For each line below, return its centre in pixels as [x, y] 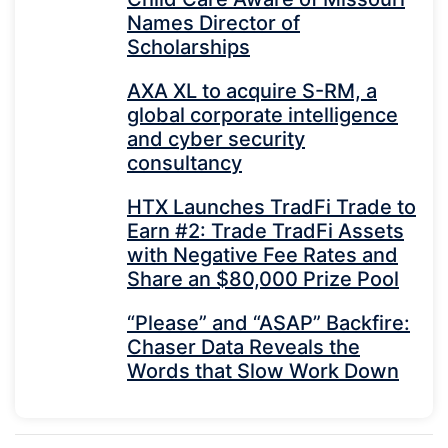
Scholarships [188, 46]
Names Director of [213, 22]
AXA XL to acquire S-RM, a [252, 90]
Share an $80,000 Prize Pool [263, 278]
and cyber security [216, 138]
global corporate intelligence [262, 114]
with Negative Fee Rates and [262, 254]
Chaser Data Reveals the [243, 346]
